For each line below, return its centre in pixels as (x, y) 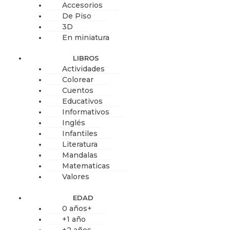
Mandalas (80, 155)
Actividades (83, 69)
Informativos (86, 112)
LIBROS (86, 58)
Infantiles (80, 134)
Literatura (80, 145)
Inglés (74, 123)
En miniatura (86, 37)
